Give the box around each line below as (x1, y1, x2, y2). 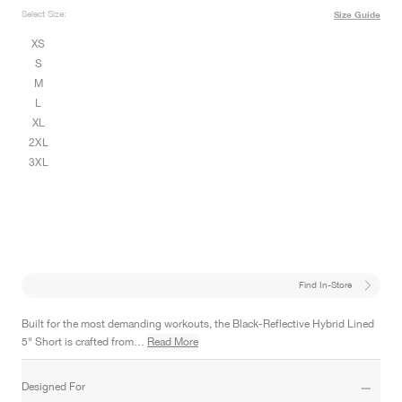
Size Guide (334, 7, 380, 22)
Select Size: (22, 7, 66, 22)
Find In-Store (299, 277, 352, 293)
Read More (147, 334, 198, 351)
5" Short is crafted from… (22, 334, 147, 351)
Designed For (22, 379, 85, 396)
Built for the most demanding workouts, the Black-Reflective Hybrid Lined (22, 316, 374, 333)
